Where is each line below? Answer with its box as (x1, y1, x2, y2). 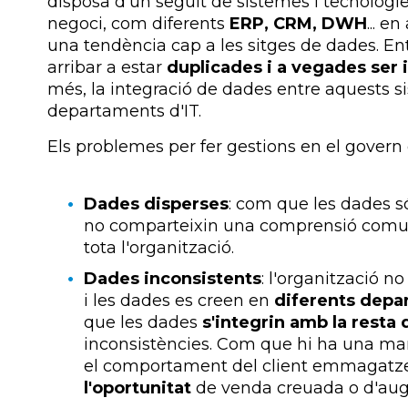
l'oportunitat (84, 377, 191, 398)
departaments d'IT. (47, 101, 201, 122)
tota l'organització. (84, 237, 234, 258)
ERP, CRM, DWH (229, 14, 367, 35)
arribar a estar (47, 57, 167, 78)
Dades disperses (84, 193, 229, 214)
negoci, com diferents (47, 14, 229, 35)
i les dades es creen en (84, 290, 274, 311)
